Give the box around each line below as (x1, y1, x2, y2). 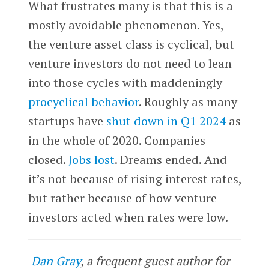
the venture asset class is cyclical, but (28, 35, 234, 52)
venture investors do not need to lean (28, 55, 232, 71)
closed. (28, 151, 68, 168)
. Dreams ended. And (114, 151, 227, 168)
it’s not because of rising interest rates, (28, 170, 241, 187)
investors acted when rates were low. (28, 208, 228, 225)
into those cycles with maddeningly (28, 74, 222, 91)
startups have (28, 112, 106, 129)
